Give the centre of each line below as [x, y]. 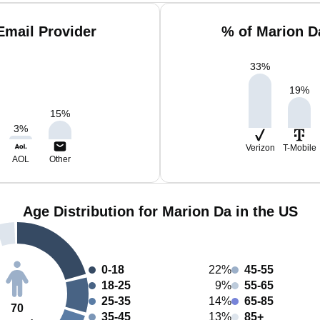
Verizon [260, 148]
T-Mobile [299, 148]
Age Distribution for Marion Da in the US [160, 211]
